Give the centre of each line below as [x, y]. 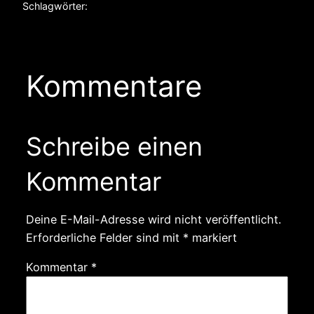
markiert [212, 237]
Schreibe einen [114, 146]
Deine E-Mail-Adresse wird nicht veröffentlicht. [153, 219]
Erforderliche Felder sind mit [104, 237]
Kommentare [114, 86]
